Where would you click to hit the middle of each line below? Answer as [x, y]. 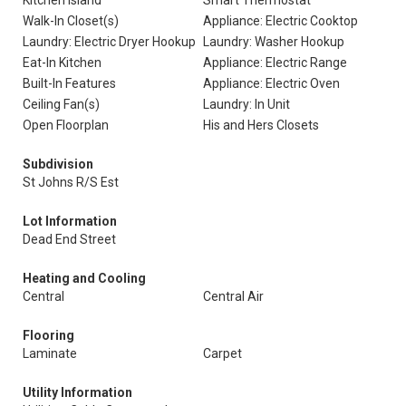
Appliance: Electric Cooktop [280, 21]
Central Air [233, 296]
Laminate [50, 353]
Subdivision [58, 164]
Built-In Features [69, 83]
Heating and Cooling [84, 278]
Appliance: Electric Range [275, 63]
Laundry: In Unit [246, 104]
